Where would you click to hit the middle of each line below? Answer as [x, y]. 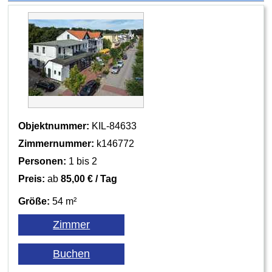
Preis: [32, 179]
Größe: [34, 202]
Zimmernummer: [56, 144]
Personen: [42, 161]
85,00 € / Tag [89, 179]
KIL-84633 [113, 126]
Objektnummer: [54, 126]
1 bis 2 [82, 161]
